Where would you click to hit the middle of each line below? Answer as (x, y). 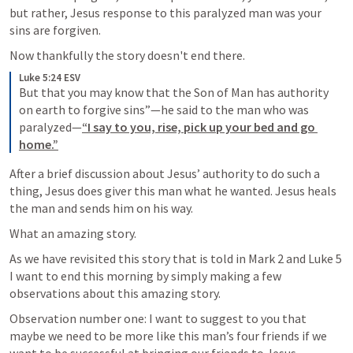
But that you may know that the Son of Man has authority (174, 92)
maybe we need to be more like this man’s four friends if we (168, 336)
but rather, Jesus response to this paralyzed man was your (165, 13)
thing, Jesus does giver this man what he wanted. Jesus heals (173, 191)
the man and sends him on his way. (101, 208)
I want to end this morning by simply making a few (145, 276)
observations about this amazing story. (115, 293)
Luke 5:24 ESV (50, 78)
